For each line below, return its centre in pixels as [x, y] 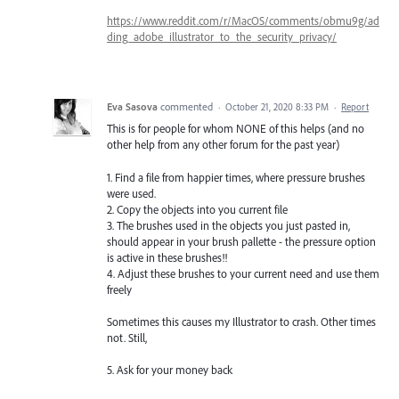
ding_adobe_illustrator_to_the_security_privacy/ [222, 37]
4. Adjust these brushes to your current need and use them [243, 273]
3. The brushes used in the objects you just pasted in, [228, 225]
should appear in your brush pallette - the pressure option [241, 241]
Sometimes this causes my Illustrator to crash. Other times [241, 321]
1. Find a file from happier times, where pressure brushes [236, 177]
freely [119, 289]
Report [355, 107]
